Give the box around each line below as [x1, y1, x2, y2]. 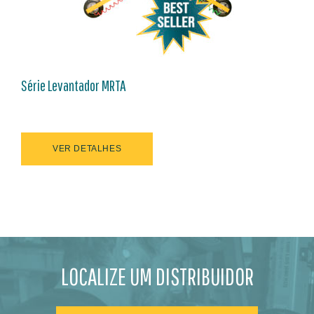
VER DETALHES [53, 144, 122, 154]
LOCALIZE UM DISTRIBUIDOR [60, 263, 254, 291]
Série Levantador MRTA [21, 76, 126, 95]
